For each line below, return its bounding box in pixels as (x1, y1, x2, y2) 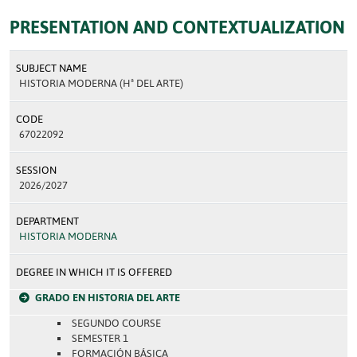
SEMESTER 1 (71, 332, 128, 344)
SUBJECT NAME (16, 62, 87, 74)
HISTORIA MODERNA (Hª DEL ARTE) (19, 77, 183, 89)
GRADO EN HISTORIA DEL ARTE (35, 292, 180, 304)
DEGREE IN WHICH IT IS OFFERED (16, 266, 172, 278)
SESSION (16, 164, 57, 176)
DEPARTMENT (16, 215, 79, 227)
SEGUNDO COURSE (71, 317, 161, 329)
